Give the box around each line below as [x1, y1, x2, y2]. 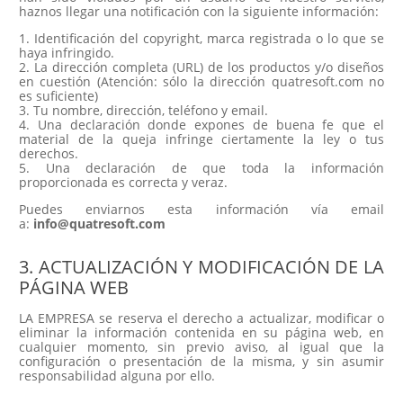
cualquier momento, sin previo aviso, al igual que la [19, 337, 384, 355]
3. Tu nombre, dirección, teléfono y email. [19, 101, 268, 119]
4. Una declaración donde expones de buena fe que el [19, 115, 384, 133]
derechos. [19, 144, 78, 162]
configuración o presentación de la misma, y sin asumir [19, 352, 384, 370]
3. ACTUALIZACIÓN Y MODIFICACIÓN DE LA [19, 254, 384, 279]
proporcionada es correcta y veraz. [19, 173, 228, 191]
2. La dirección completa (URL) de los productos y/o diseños [19, 58, 384, 76]
